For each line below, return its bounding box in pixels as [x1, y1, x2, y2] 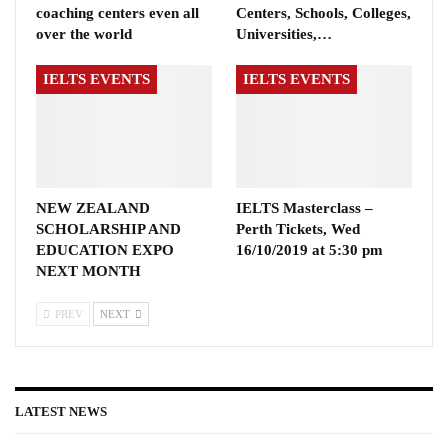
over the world [36, 25, 132, 42]
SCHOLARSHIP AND [36, 221, 181, 238]
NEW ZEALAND [36, 200, 150, 217]
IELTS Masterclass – [236, 200, 373, 217]
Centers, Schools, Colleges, [236, 4, 411, 21]
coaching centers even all [36, 4, 199, 21]
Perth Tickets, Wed [236, 221, 360, 238]
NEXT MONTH [36, 263, 141, 280]
